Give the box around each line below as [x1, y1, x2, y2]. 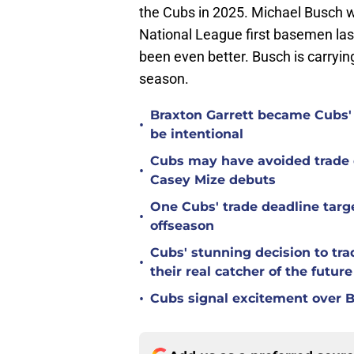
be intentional [150, 126, 243, 142]
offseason [150, 218, 214, 234]
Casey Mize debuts [150, 172, 276, 188]
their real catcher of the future [150, 264, 352, 280]
